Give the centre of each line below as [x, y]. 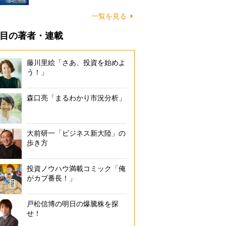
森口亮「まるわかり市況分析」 [76, 98]
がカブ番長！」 [51, 178]
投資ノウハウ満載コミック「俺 [76, 168]
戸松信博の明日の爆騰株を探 [73, 204]
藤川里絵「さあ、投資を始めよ [76, 63]
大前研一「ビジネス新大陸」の [76, 133]
